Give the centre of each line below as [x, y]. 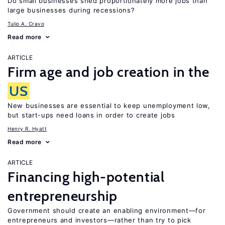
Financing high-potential [86, 177]
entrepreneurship [63, 196]
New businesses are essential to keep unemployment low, [109, 105]
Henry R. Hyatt [27, 129]
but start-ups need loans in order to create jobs [91, 115]
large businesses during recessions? [71, 10]
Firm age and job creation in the [108, 72]
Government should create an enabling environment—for [107, 210]
